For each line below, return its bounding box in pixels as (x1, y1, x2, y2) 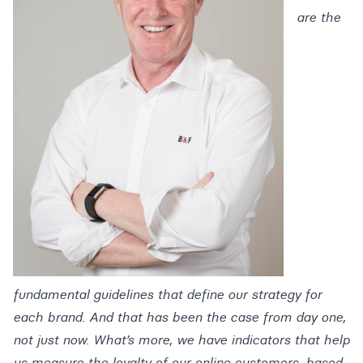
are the (297, 9, 340, 26)
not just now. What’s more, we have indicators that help (13, 331, 350, 348)
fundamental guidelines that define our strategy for (13, 286, 322, 303)
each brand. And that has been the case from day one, (13, 309, 346, 326)
